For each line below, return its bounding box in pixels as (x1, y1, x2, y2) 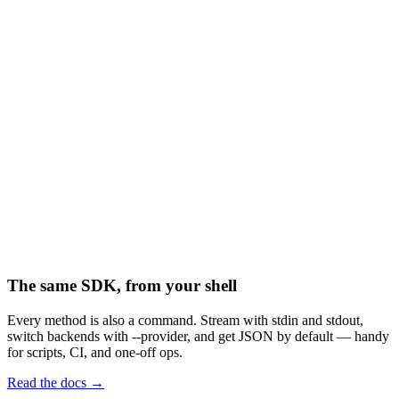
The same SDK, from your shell (7, 276, 237, 296)
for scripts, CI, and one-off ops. (7, 344, 183, 360)
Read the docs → (7, 374, 104, 390)
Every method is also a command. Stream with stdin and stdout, (7, 312, 363, 328)
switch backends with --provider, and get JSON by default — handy (7, 328, 389, 344)
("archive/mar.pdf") (67, 175, 175, 191)
